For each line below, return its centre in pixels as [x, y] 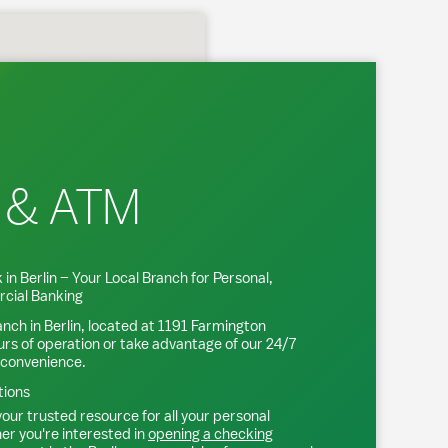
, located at [119, 325]
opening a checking [210, 433]
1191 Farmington [212, 325]
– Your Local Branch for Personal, [165, 277]
